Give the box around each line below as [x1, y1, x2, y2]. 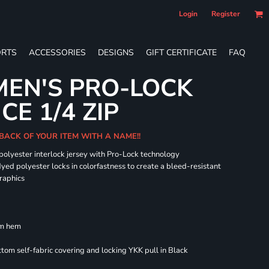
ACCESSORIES [29, 46, 86, 58]
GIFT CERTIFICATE [146, 46, 217, 58]
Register [211, 9, 240, 19]
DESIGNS [98, 46, 134, 58]
